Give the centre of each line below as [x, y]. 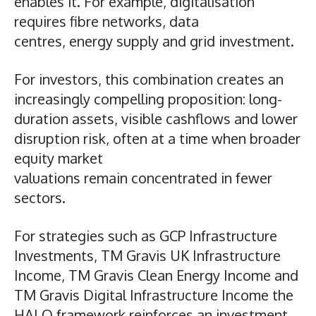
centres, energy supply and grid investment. [158, 41]
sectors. [42, 197]
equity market [59, 158]
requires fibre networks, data [107, 21]
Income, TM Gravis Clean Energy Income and [156, 275]
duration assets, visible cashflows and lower [156, 118]
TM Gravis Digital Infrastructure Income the [154, 294]
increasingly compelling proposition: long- [148, 98]
